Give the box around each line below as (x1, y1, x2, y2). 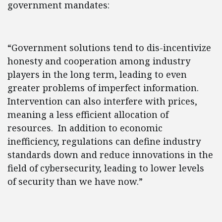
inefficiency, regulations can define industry (7, 135, 201, 147)
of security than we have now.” (7, 175, 145, 187)
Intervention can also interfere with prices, (7, 95, 197, 107)
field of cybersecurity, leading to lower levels (7, 162, 204, 174)
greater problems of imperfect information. (7, 82, 201, 94)
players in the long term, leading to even (7, 68, 187, 80)
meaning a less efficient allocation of (7, 109, 168, 120)
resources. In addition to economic (7, 122, 163, 134)
